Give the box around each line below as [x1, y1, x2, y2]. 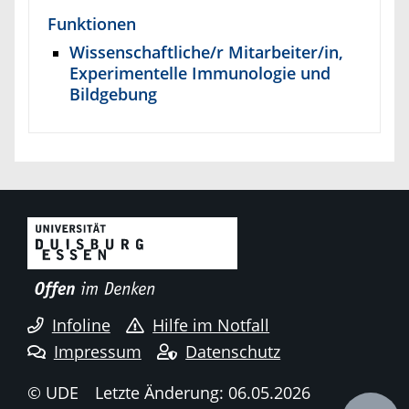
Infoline [51, 314, 110, 337]
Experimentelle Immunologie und [69, 60, 330, 84]
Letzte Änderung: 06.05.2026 [94, 381, 310, 404]
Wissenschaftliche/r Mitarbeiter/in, [69, 39, 343, 63]
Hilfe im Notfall [152, 314, 270, 337]
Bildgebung [69, 81, 157, 105]
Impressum [53, 341, 142, 363]
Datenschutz [185, 341, 281, 363]
